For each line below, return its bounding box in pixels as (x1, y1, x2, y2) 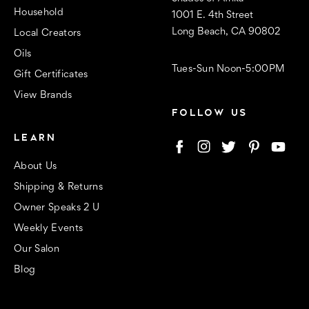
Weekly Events (14, 223, 83, 233)
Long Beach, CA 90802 (171, 27, 280, 37)
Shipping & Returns (14, 182, 103, 192)
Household (14, 8, 63, 17)
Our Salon (14, 244, 59, 254)
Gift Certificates (14, 70, 88, 79)
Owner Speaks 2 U (14, 203, 100, 212)
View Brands (14, 90, 72, 100)
